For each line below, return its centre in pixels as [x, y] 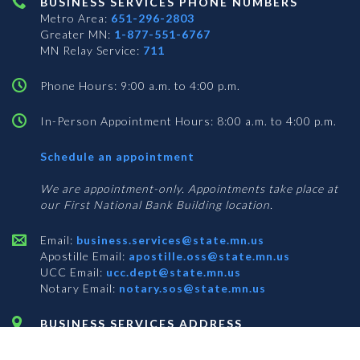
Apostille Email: [83, 256]
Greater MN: [77, 35]
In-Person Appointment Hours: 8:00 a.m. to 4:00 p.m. [188, 121]
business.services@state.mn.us [169, 240]
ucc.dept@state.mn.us [172, 272]
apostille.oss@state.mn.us [208, 256]
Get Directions [86, 340]
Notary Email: [78, 288]
